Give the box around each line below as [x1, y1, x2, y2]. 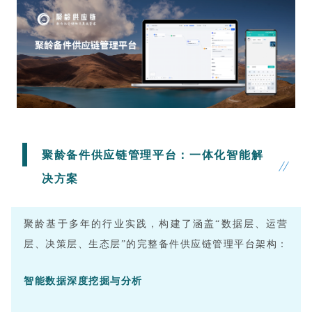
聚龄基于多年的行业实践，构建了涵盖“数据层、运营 [24, 219, 288, 230]
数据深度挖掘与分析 [45, 276, 143, 287]
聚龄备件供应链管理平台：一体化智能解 [42, 147, 263, 163]
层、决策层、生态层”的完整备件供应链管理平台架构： [24, 239, 288, 250]
